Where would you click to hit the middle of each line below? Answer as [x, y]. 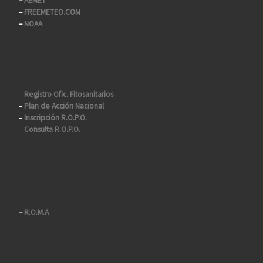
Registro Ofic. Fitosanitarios [68, 95]
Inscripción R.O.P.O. [55, 118]
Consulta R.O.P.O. [52, 130]
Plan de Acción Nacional [64, 106]
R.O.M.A [36, 212]
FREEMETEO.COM [52, 12]
